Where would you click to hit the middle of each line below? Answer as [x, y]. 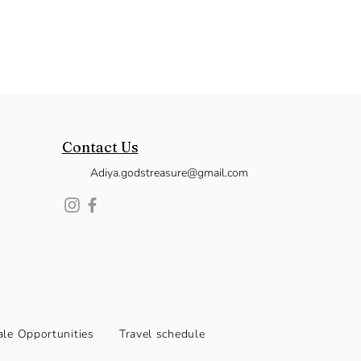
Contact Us [100, 147]
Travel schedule [162, 334]
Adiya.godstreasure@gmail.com [169, 173]
